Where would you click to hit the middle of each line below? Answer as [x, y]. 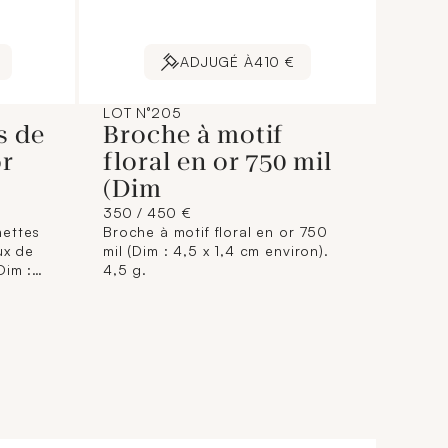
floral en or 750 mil [218, 162]
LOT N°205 [142, 112]
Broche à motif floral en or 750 [216, 231]
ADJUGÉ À [217, 61]
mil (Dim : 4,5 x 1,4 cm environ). [216, 250]
